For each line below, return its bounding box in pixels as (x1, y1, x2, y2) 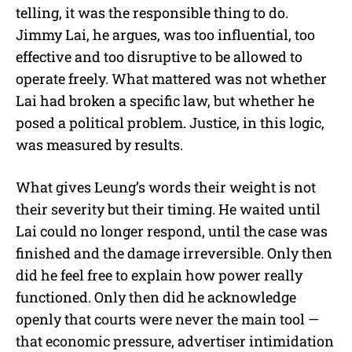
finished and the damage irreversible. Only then (16, 243, 332, 262)
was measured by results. (16, 134, 183, 154)
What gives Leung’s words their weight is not (16, 177, 316, 196)
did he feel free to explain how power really (16, 265, 302, 284)
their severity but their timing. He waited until (16, 199, 321, 218)
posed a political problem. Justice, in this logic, (16, 112, 324, 132)
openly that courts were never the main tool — (16, 309, 319, 328)
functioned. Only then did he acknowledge (16, 287, 296, 306)
